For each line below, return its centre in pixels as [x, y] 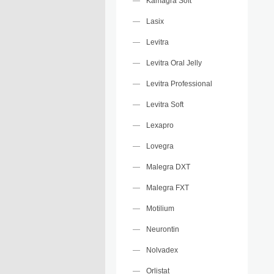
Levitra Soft [165, 105]
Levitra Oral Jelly [174, 63]
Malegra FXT [168, 188]
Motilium [160, 209]
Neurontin [163, 229]
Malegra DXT [168, 167]
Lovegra [160, 146]
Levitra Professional [179, 84]
